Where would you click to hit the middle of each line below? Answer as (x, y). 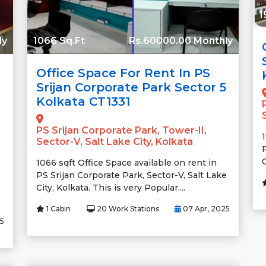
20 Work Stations (127, 209)
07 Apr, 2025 (205, 209)
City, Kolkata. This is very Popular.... (111, 188)
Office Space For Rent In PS (123, 73)
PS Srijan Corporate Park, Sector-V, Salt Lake (132, 175)
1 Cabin (58, 209)
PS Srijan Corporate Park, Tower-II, (121, 131)
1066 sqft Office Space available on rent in (126, 163)
